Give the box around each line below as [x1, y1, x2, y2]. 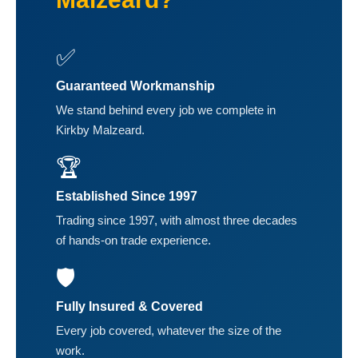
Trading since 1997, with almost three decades [56, 213, 297, 227]
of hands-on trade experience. [56, 233, 211, 247]
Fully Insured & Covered [56, 299, 203, 313]
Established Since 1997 [56, 189, 197, 203]
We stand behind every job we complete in [56, 102, 276, 117]
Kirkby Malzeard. [56, 122, 145, 137]
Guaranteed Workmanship [56, 78, 215, 93]
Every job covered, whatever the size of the [56, 323, 281, 337]
